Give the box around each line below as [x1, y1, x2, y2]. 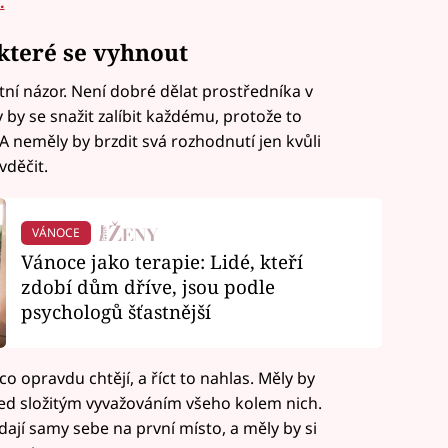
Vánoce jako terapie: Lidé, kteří [20, 249, 303, 275]
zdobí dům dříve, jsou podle [20, 274, 275, 300]
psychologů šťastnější [20, 299, 211, 325]
